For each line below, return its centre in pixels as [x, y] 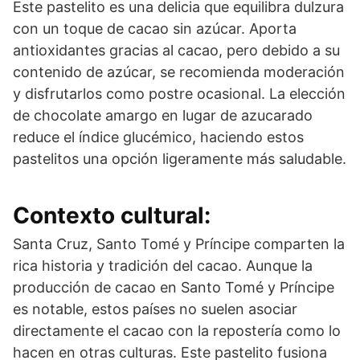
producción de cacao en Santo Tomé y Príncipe [174, 287]
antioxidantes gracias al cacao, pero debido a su [176, 50]
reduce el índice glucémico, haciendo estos [158, 137]
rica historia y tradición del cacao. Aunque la [163, 265]
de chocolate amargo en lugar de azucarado [163, 115]
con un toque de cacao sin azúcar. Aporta [155, 28]
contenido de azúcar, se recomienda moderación [179, 72]
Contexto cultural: [112, 215]
